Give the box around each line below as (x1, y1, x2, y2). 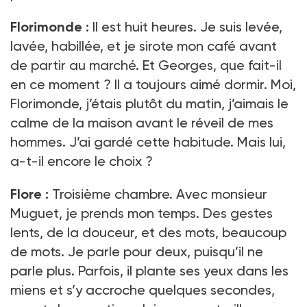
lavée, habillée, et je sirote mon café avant (10, 37, 277, 54)
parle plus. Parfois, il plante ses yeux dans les (10, 262, 288, 279)
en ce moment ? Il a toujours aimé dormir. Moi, (10, 75, 296, 93)
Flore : (10, 185, 49, 202)
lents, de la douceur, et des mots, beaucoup (10, 223, 286, 241)
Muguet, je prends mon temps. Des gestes (10, 204, 273, 221)
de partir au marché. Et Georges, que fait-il (10, 56, 282, 73)
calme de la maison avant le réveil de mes (10, 114, 273, 131)
